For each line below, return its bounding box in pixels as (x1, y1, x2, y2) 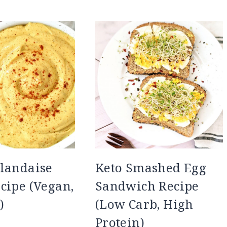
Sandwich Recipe (95, 177, 199, 195)
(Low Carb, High (95, 196, 194, 213)
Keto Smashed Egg (95, 159, 207, 176)
